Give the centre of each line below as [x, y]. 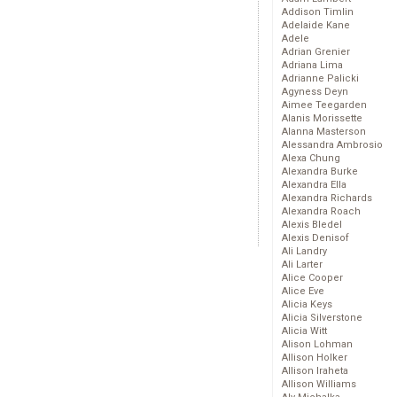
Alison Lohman [317, 345]
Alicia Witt [304, 331]
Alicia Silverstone [322, 318]
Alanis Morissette [322, 119]
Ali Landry [304, 252]
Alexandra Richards [327, 198]
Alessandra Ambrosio [332, 145]
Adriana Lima [312, 66]
